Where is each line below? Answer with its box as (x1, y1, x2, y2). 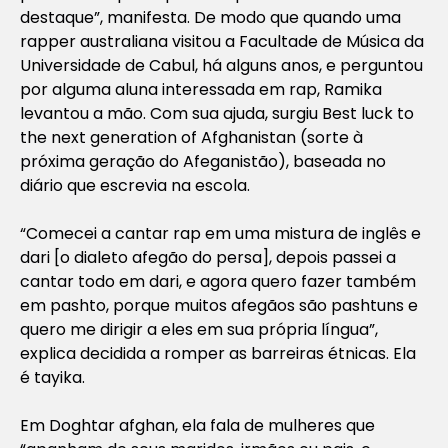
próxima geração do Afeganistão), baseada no (20, 149, 386, 173)
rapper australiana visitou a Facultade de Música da (20, 29, 424, 53)
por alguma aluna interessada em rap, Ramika (20, 77, 382, 101)
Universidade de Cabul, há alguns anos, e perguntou (20, 53, 423, 77)
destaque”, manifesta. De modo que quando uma (20, 5, 401, 29)
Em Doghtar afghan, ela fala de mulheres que (20, 413, 375, 437)
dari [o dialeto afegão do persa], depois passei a (20, 245, 396, 269)
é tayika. (20, 365, 85, 389)
